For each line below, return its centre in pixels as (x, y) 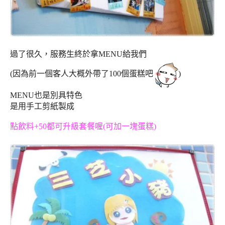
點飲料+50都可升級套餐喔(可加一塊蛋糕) (83, 127)
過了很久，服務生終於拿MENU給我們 (78, 54)
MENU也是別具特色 (46, 95)
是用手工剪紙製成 (42, 106)
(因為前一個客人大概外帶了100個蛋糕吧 (82, 74)
